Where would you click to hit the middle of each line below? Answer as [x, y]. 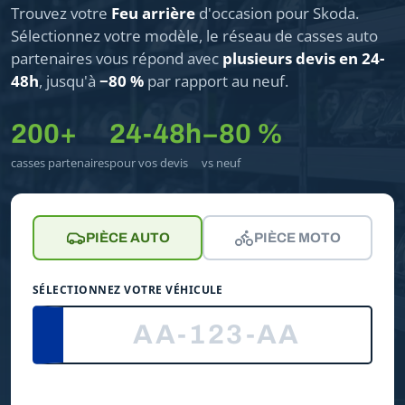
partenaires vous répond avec [117, 58]
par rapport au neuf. [216, 80]
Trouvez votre [61, 13]
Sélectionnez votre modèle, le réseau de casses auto [194, 35]
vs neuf [221, 162]
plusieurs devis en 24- [303, 58]
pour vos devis [149, 162]
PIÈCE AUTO [127, 237]
